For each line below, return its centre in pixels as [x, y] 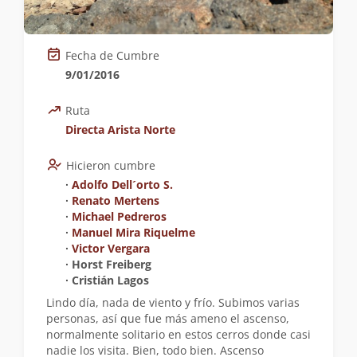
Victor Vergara [111, 248]
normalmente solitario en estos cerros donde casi [178, 334]
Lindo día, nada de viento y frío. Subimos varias [173, 302]
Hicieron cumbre [111, 165]
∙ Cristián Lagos [107, 280]
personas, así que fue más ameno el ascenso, [168, 318]
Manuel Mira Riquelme [133, 232]
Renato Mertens [116, 200]
